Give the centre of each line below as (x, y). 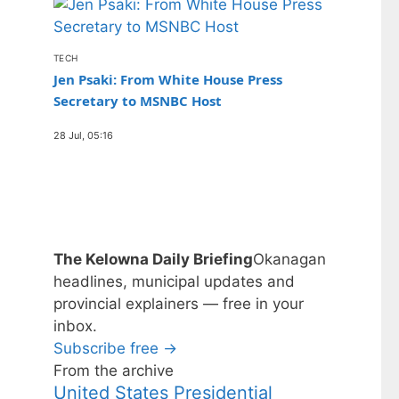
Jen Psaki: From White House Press (168, 79)
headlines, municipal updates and (174, 282)
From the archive (114, 371)
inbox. (75, 326)
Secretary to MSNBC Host (138, 100)
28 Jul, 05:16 (83, 135)
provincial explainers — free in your (179, 304)
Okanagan (289, 260)
